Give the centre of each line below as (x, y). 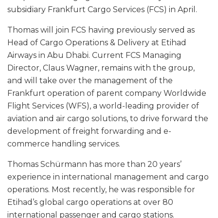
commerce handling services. (64, 144)
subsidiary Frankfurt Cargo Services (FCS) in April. (102, 10)
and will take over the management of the (90, 81)
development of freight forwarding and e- (89, 131)
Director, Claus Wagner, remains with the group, (101, 68)
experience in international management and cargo (108, 177)
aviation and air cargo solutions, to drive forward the (108, 119)
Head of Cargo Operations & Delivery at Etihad (97, 43)
